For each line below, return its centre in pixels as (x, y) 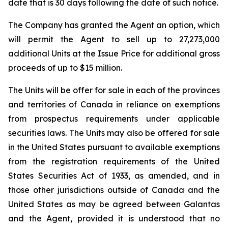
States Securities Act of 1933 (68, 176)
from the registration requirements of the (101, 161)
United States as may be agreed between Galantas (114, 204)
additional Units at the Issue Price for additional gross (114, 53)
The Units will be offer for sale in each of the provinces (114, 90)
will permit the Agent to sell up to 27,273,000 (114, 39)
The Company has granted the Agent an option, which (114, 25)
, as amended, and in (174, 176)
